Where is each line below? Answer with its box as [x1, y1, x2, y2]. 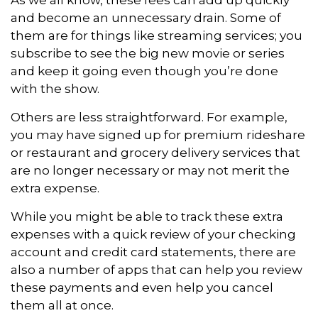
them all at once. [11, 297, 114, 312]
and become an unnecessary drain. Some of [11, 10, 281, 25]
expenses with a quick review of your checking [11, 226, 296, 241]
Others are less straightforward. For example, [11, 109, 287, 124]
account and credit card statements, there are [11, 244, 296, 259]
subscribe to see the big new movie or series [11, 45, 285, 60]
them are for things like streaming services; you [11, 28, 302, 43]
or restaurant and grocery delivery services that [11, 145, 300, 160]
